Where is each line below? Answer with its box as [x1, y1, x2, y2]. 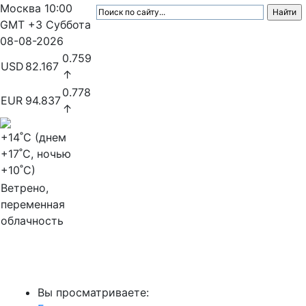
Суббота [46, 18, 91, 31]
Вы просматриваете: [38, 286, 149, 299]
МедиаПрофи [11, 257, 99, 273]
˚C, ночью [19, 147, 71, 161]
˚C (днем [20, 130, 66, 144]
